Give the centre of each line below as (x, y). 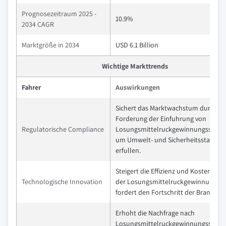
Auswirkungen (138, 87)
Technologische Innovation (62, 182)
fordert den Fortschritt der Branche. (169, 192)
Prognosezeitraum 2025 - (59, 14)
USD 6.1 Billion (137, 45)
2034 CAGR (38, 24)
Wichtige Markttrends (135, 66)
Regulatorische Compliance (63, 129)
